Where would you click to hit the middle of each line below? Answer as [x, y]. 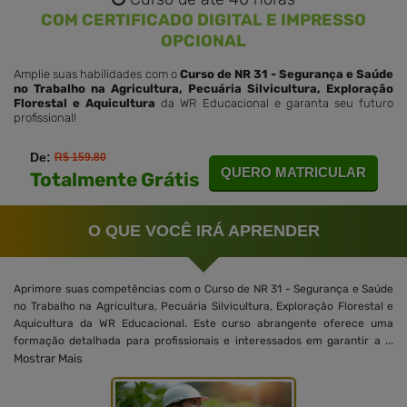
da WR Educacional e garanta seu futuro [275, 103]
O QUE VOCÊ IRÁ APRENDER [203, 230]
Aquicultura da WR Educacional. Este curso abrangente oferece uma [203, 323]
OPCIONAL [203, 40]
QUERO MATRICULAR [293, 173]
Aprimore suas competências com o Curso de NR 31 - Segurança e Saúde [203, 288]
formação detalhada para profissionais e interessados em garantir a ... [203, 340]
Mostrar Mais [48, 358]
